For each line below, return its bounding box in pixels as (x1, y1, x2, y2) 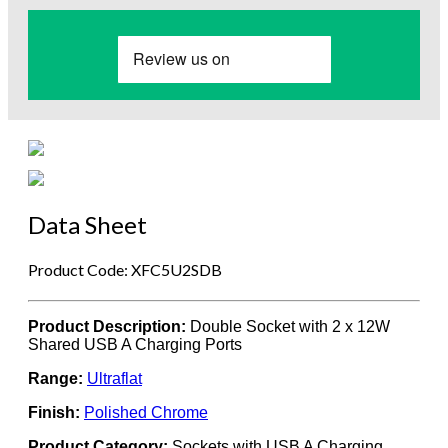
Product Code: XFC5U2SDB (28, 260, 222, 280)
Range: (28, 370, 83, 388)
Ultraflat (87, 370, 142, 388)
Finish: (28, 404, 80, 422)
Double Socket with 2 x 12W (186, 318, 390, 336)
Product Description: (28, 318, 186, 336)
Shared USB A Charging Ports (28, 336, 242, 354)
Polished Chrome (84, 404, 208, 422)
